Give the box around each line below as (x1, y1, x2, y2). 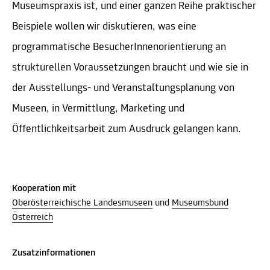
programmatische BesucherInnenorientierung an (12, 41, 226, 53)
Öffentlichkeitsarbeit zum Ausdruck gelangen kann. (12, 123, 241, 135)
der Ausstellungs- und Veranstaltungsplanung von (12, 82, 234, 94)
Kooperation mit (12, 183, 76, 193)
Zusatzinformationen (12, 248, 95, 258)
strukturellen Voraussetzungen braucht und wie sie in (12, 61, 248, 74)
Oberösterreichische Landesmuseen (12, 198, 152, 208)
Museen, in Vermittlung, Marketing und (12, 102, 184, 115)
